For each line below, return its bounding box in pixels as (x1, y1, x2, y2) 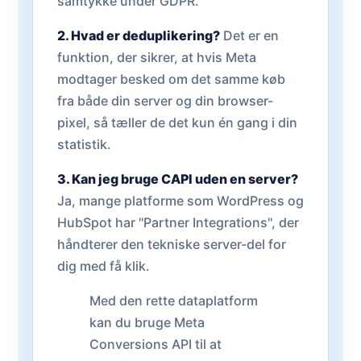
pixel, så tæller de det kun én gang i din (57, 114, 297, 131)
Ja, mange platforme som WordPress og (57, 193, 304, 209)
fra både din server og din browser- (57, 93, 273, 109)
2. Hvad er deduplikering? (57, 27, 220, 44)
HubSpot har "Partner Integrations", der (57, 214, 299, 230)
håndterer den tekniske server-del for (57, 236, 286, 252)
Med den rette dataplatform (89, 293, 258, 309)
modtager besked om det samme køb (57, 71, 285, 87)
